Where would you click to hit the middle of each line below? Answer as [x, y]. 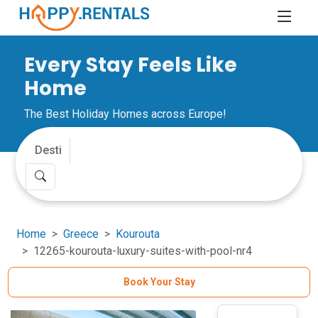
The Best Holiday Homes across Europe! [126, 114]
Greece [81, 234]
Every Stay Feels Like [131, 65]
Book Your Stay [159, 282]
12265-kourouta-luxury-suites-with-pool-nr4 [143, 251]
